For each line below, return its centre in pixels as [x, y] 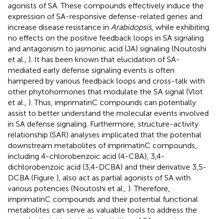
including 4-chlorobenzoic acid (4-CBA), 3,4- [86, 156]
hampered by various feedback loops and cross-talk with [106, 81]
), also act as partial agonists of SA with [123, 177]
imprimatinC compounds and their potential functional [103, 199]
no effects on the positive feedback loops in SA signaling [106, 38]
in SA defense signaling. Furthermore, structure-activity [103, 124]
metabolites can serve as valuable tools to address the [102, 210]
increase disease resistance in [59, 27]
